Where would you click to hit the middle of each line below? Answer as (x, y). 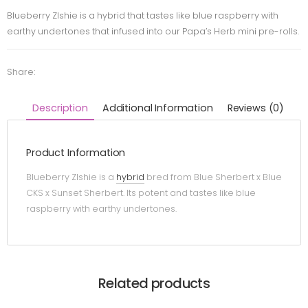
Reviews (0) (256, 108)
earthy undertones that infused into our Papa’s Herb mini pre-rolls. (153, 31)
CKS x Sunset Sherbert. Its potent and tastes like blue (141, 193)
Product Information (76, 153)
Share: (21, 71)
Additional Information (157, 108)
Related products (154, 283)
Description (60, 108)
